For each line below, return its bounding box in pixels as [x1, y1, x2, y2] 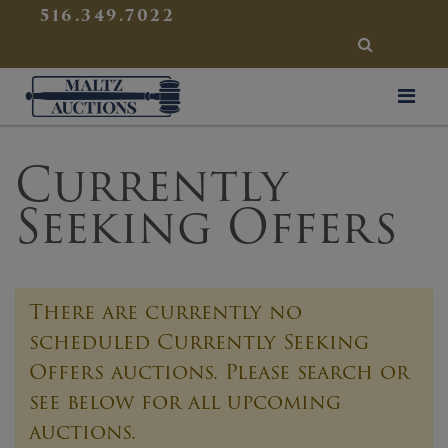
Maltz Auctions [179, 74, 302, 94]
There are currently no [28, 295, 302, 328]
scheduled [28, 325, 157, 358]
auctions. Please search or [103, 355, 409, 388]
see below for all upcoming [28, 385, 341, 418]
